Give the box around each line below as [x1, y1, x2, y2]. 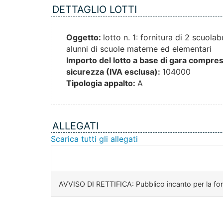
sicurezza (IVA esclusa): [66, 67, 162, 77]
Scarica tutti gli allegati [51, 134, 138, 144]
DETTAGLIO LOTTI [52, 3, 137, 16]
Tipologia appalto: [66, 78, 137, 89]
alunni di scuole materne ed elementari [66, 44, 212, 54]
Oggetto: [66, 32, 103, 43]
